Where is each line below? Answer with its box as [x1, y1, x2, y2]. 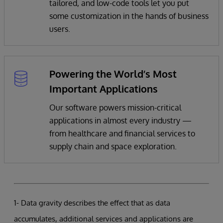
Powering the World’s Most [49, 67, 177, 80]
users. [49, 23, 70, 34]
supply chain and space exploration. [49, 141, 177, 151]
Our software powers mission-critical [49, 102, 181, 112]
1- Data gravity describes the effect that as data [14, 198, 170, 208]
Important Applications [49, 82, 158, 95]
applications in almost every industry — [49, 115, 192, 125]
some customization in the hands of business [49, 10, 209, 21]
